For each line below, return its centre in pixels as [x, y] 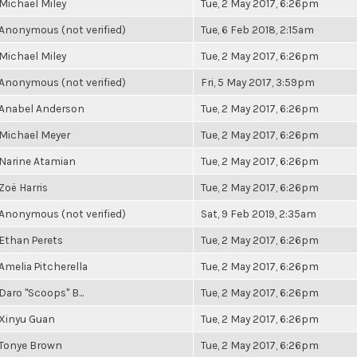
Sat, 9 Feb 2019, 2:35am [259, 214]
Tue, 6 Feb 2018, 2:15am [257, 29]
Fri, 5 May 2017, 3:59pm [258, 82]
